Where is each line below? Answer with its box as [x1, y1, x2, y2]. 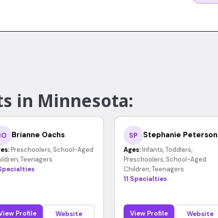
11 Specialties [123, 174, 167, 183]
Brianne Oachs [11, 130, 65, 140]
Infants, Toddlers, [142, 145, 192, 154]
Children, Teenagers [123, 164, 184, 173]
